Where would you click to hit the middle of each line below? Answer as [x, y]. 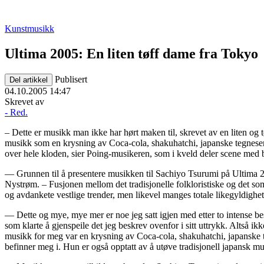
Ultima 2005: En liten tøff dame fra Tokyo [131, 53]
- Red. [16, 112]
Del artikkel [29, 80]
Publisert [71, 79]
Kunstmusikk [29, 29]
